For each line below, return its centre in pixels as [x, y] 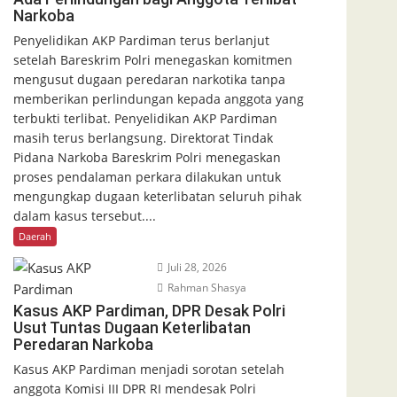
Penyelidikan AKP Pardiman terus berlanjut [141, 40]
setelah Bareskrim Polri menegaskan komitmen [153, 59]
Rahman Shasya [205, 287]
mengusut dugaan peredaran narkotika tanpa [149, 79]
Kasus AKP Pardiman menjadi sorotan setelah [149, 369]
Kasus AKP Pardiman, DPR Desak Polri [149, 310]
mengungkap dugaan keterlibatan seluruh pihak [157, 196]
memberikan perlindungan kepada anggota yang [159, 98]
